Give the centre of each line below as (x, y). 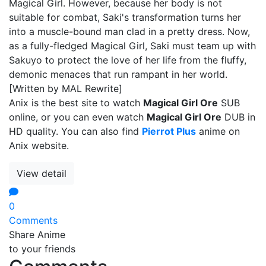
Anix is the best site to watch (76, 102)
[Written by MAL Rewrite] (66, 88)
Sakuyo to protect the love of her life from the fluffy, (128, 60)
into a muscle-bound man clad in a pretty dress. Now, (129, 31)
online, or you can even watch (78, 117)
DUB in (238, 117)
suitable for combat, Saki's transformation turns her (125, 17)
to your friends (42, 248)
